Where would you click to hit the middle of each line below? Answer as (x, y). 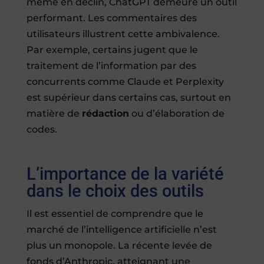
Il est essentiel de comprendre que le (115, 213)
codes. (42, 129)
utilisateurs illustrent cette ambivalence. (123, 34)
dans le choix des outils (115, 191)
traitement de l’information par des (111, 65)
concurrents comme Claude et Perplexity (125, 81)
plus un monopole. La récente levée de (119, 245)
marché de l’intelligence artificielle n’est (121, 229)
